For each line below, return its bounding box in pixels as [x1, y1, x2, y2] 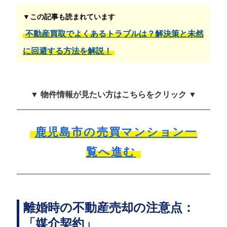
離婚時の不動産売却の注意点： [23, 200, 195, 214]
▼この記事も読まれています [22, 12, 115, 21]
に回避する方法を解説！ [22, 46, 112, 55]
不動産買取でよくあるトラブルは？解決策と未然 [25, 29, 204, 38]
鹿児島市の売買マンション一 [34, 125, 198, 138]
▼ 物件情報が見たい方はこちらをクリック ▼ [30, 90, 197, 99]
